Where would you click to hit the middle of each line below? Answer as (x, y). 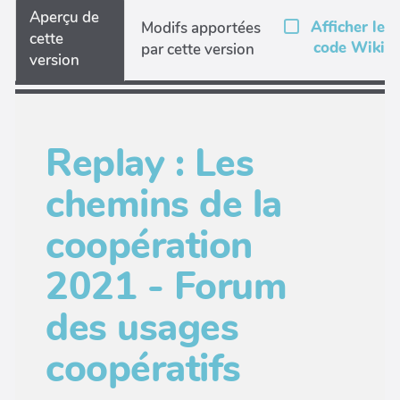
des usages (142, 327)
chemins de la (164, 204)
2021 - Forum (166, 286)
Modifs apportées (201, 28)
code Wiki (349, 48)
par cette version (198, 49)
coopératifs (143, 368)
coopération (149, 245)
